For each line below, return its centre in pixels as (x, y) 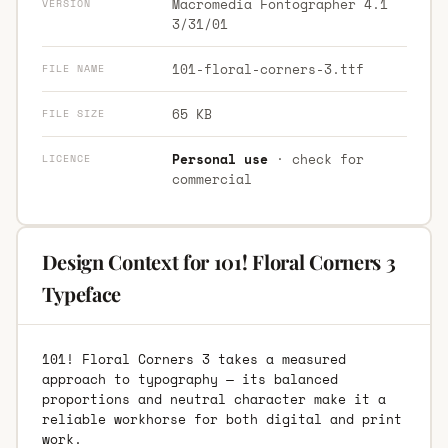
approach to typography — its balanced (189, 378)
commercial (211, 178)
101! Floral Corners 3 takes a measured (193, 358)
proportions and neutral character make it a (213, 398)
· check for (315, 158)
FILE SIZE (73, 113)
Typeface (81, 293)
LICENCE (66, 158)
